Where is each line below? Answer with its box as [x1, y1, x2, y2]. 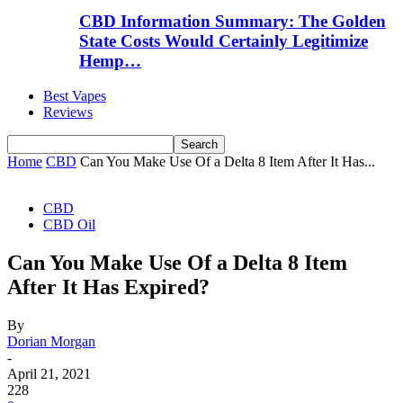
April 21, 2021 [7, 365, 91, 381]
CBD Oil [43, 216, 95, 232]
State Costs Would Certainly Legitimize [79, 31, 368, 51]
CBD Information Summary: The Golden [79, 12, 386, 31]
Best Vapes [43, 87, 106, 103]
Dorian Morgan [7, 333, 95, 349]
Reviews [43, 103, 93, 120]
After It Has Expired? [7, 274, 210, 299]
